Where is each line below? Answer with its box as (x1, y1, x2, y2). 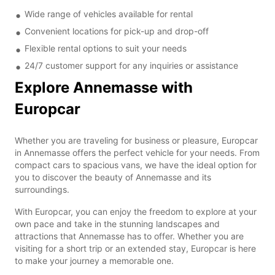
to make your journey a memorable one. (15, 255, 174, 266)
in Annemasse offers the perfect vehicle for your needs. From (15, 147, 260, 158)
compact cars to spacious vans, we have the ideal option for (15, 159, 257, 170)
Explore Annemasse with (15, 78, 193, 96)
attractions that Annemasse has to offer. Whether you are (15, 230, 244, 241)
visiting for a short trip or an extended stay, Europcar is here (15, 242, 256, 254)
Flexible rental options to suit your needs (25, 42, 187, 53)
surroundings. (15, 184, 69, 195)
